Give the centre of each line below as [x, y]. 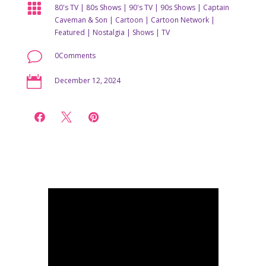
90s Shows [178, 7]
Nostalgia [108, 32]
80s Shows [103, 7]
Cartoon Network [180, 20]
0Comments [75, 56]
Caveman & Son [81, 20]
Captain [216, 7]
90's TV [140, 7]
